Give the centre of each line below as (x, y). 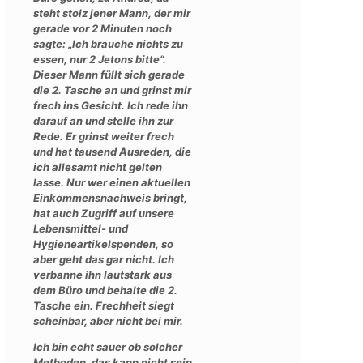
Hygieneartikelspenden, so (103, 243)
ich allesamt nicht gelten (98, 167)
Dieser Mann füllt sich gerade (109, 74)
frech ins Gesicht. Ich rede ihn (111, 105)
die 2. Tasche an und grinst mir (112, 90)
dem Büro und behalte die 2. (105, 290)
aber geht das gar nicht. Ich (104, 259)
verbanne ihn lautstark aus (102, 274)
